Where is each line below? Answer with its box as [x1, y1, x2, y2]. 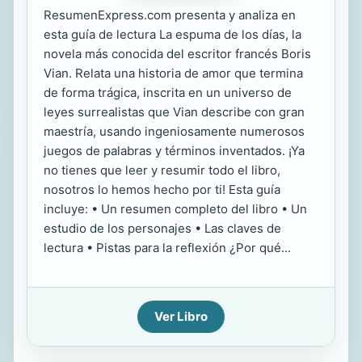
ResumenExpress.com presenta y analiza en [44, 7, 296, 23]
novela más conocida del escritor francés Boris [44, 46, 311, 61]
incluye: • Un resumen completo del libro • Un [44, 201, 307, 217]
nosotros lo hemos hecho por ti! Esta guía [44, 182, 280, 197]
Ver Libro [154, 309, 208, 324]
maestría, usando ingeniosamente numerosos [44, 124, 305, 139]
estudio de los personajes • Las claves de [44, 221, 281, 236]
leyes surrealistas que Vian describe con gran [44, 104, 305, 120]
